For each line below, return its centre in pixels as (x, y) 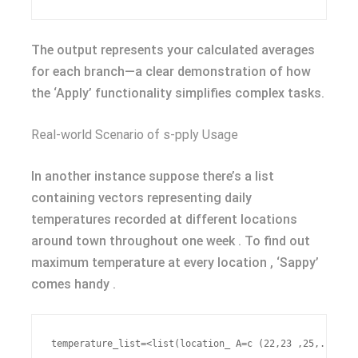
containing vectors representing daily (141, 198)
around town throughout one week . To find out (171, 241)
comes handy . (74, 284)
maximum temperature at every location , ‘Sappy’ (175, 263)
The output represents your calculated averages (173, 50)
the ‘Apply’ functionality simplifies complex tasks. (178, 93)
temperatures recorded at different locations (164, 219)
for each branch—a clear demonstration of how (171, 72)
